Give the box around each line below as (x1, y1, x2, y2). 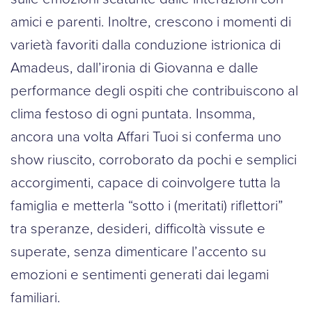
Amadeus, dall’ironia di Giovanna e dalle (10, 56, 258, 77)
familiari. (10, 286, 61, 306)
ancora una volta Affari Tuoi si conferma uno (10, 125, 281, 146)
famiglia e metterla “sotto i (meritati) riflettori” (10, 194, 283, 214)
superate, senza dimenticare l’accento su (10, 240, 266, 260)
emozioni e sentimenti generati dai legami (10, 263, 269, 283)
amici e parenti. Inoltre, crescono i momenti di (10, 10, 291, 31)
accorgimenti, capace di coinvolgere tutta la (10, 171, 281, 192)
